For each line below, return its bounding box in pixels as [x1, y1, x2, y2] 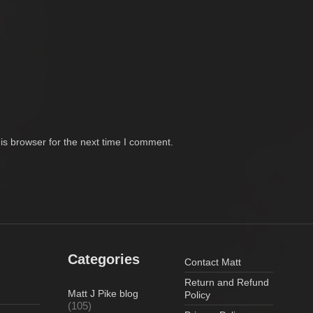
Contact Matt [184, 256, 241, 268]
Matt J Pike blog [68, 287, 139, 299]
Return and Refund [184, 276, 269, 288]
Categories [68, 251, 140, 267]
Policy [184, 289, 210, 300]
